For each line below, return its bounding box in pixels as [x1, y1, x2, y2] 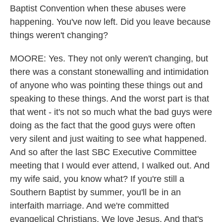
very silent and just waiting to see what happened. [10, 134, 207, 144]
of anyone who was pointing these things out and [10, 80, 203, 90]
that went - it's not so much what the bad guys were [10, 107, 212, 117]
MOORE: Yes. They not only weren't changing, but [10, 54, 208, 63]
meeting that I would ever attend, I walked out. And [10, 161, 210, 170]
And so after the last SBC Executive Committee [10, 147, 197, 157]
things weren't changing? [10, 30, 108, 40]
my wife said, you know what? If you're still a [10, 174, 184, 184]
